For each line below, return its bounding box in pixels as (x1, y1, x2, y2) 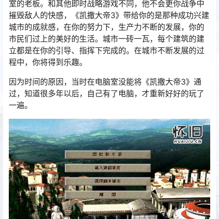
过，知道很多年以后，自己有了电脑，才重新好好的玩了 (9, 88, 204, 98)
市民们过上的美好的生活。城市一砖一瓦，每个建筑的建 (9, 34, 204, 44)
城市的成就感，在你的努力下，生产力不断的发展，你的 (9, 22, 204, 32)
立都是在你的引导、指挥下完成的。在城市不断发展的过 (9, 45, 204, 55)
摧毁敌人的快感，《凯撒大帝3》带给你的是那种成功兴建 (9, 10, 209, 20)
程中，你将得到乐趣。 (9, 57, 87, 67)
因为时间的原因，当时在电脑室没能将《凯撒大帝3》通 (9, 77, 201, 87)
